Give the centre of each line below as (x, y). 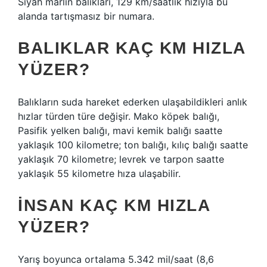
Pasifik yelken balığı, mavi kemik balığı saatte (120, 131)
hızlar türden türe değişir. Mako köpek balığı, (119, 116)
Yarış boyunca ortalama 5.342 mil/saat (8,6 (116, 259)
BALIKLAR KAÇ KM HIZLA (132, 48)
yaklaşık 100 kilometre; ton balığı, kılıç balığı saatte (133, 145)
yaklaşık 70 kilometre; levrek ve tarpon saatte (121, 159)
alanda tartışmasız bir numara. (86, 16)
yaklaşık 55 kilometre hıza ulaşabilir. (99, 173)
